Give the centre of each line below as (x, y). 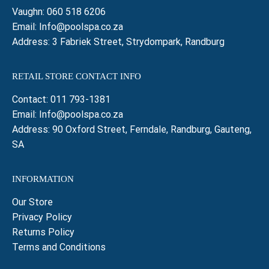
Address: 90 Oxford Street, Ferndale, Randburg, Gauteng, (132, 129)
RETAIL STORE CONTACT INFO (77, 77)
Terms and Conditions (59, 247)
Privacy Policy (43, 217)
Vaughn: (29, 11)
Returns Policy (44, 232)
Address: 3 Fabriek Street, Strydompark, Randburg (118, 41)
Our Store (32, 202)
